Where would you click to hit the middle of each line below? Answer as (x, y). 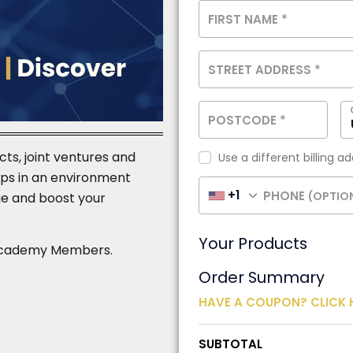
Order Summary (261, 277)
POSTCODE (243, 120)
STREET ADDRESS (261, 69)
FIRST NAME (244, 19)
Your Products (253, 243)
